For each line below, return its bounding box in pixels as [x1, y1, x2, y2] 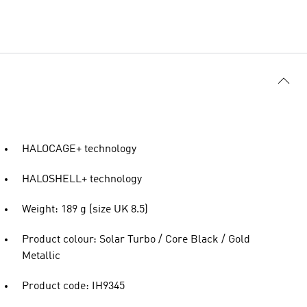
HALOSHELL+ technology [22, 174, 142, 185]
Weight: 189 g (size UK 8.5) [22, 204, 148, 215]
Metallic [22, 251, 60, 262]
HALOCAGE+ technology [22, 144, 136, 155]
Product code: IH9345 [22, 281, 125, 292]
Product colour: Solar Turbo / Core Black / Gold [22, 234, 250, 245]
